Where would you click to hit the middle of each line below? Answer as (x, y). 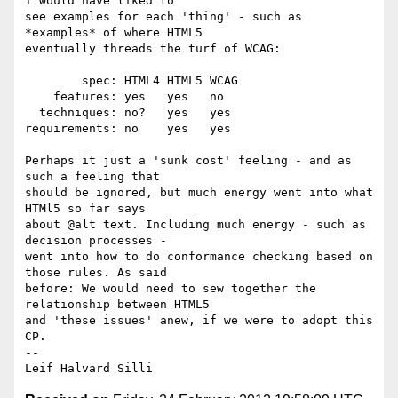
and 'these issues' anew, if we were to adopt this (199, 321)
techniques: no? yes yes (32, 113)
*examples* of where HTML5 (117, 33)
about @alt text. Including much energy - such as (195, 225)
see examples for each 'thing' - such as (163, 17)
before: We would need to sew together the (171, 289)
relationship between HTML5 (121, 305)
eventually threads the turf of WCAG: (153, 49)
